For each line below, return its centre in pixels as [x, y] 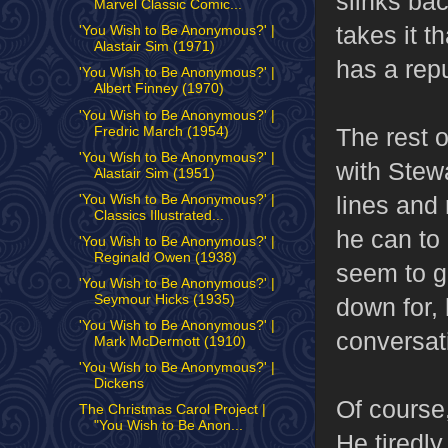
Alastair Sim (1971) [154, 47]
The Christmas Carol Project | [172, 410]
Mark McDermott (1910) [169, 342]
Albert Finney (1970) [158, 89]
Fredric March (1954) [161, 131]
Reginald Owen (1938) [165, 257]
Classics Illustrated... [158, 215]
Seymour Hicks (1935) [164, 299]
